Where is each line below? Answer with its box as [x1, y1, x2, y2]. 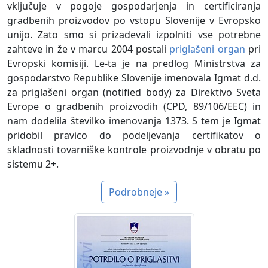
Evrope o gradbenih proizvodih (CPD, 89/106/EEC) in [7, 99, 261, 113]
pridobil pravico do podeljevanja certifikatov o [7, 128, 261, 142]
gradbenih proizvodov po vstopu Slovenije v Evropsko [7, 13, 261, 27]
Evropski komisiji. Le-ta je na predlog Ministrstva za [7, 56, 261, 70]
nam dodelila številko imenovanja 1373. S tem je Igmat [7, 114, 261, 127]
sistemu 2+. [7, 157, 59, 170]
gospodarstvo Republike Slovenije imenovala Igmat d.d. [7, 71, 261, 84]
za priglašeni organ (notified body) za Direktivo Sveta [7, 85, 261, 99]
